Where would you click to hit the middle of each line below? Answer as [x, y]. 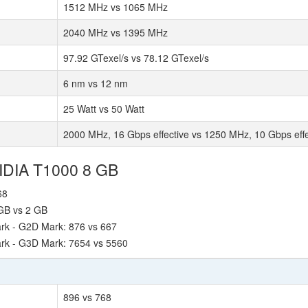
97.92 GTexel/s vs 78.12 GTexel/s [136, 58]
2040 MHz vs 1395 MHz [115, 32]
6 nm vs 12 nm [96, 83]
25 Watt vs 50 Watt [104, 109]
